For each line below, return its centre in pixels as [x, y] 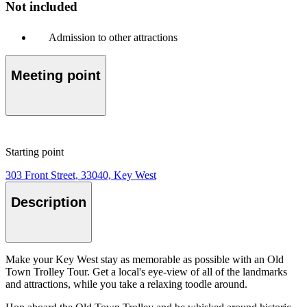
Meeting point [56, 76]
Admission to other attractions [113, 37]
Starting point [35, 151]
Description [49, 202]
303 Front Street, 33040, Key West [81, 175]
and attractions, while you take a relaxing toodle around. [126, 284]
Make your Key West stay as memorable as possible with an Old [145, 259]
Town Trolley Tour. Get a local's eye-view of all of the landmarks [146, 271]
